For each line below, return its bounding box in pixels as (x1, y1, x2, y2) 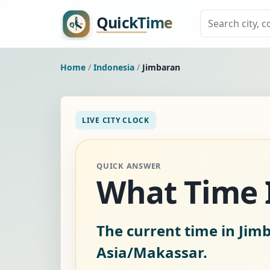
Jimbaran (142, 61, 180, 73)
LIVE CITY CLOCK (82, 115, 149, 125)
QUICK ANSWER (96, 160, 162, 171)
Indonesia (93, 61, 134, 73)
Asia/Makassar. (96, 242, 207, 262)
